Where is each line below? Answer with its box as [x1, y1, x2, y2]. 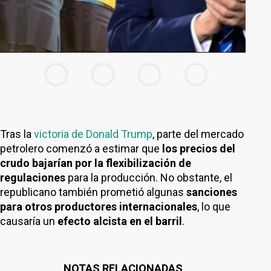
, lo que [197, 200, 230, 213]
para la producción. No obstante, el [65, 171, 232, 184]
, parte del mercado [152, 128, 244, 140]
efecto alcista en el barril [57, 215, 182, 227]
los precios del [162, 142, 235, 155]
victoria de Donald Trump [34, 128, 152, 140]
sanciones [186, 186, 237, 198]
